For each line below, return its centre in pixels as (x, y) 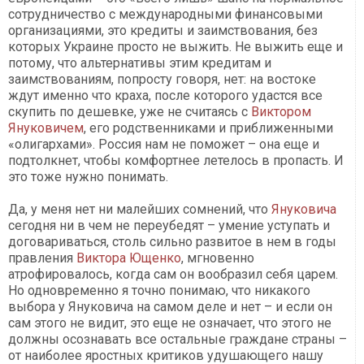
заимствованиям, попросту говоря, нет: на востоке (162, 80)
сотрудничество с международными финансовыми (165, 15)
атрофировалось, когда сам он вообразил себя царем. (173, 275)
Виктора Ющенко (129, 258)
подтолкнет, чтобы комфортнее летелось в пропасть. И (176, 161)
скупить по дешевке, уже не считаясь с (130, 112)
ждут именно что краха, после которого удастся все (165, 96)
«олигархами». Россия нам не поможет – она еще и (164, 145)
